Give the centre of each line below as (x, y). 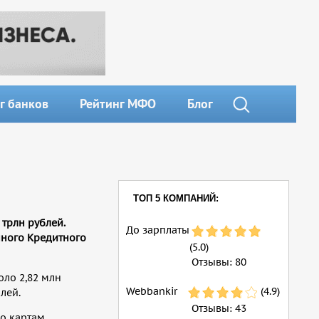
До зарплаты (158, 230)
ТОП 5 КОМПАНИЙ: (176, 198)
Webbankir (152, 291)
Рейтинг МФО (117, 104)
